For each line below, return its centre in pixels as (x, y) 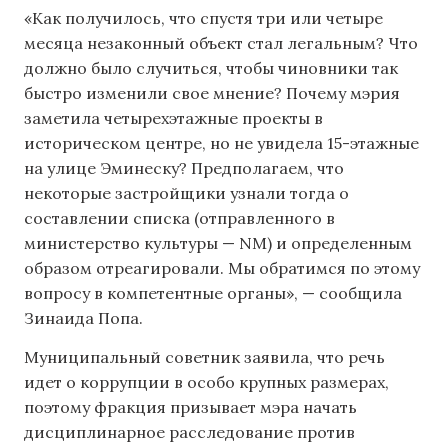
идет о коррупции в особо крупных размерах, (206, 382)
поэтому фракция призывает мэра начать (190, 407)
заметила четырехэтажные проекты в (173, 117)
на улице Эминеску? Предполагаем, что (184, 167)
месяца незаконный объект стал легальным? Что (221, 42)
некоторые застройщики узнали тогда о (186, 192)
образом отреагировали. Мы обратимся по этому (222, 267)
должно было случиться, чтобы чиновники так (211, 67)
